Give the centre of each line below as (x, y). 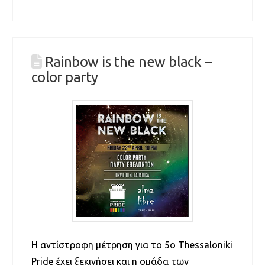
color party (64, 77)
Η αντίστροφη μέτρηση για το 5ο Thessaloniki (132, 245)
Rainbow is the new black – (128, 62)
